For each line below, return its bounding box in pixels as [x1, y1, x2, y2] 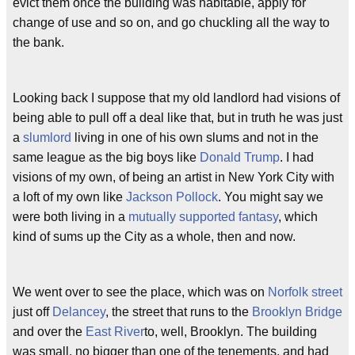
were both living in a [13, 210, 128, 223]
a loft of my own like [13, 190, 126, 204]
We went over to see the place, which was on [13, 285, 268, 299]
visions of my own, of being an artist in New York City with [13, 170, 334, 184]
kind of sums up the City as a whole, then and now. [13, 230, 296, 243]
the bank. [13, 36, 64, 49]
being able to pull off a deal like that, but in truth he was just [13, 111, 342, 124]
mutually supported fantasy [128, 210, 278, 223]
